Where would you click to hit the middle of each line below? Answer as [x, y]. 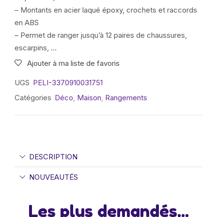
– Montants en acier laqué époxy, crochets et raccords [106, 10]
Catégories [33, 97]
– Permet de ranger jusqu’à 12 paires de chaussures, [101, 35]
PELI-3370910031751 [68, 82]
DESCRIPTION [53, 156]
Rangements [126, 97]
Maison [89, 97]
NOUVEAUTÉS [54, 177]
